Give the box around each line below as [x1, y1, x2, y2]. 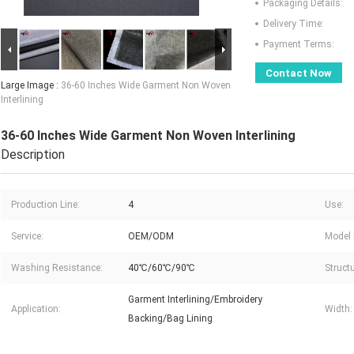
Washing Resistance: [11, 262, 103, 274]
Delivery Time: [263, 18, 324, 30]
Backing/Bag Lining [128, 313, 213, 325]
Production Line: [11, 199, 80, 211]
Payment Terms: [263, 39, 334, 51]
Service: [11, 231, 43, 243]
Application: [11, 303, 61, 315]
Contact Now [265, 67, 332, 80]
